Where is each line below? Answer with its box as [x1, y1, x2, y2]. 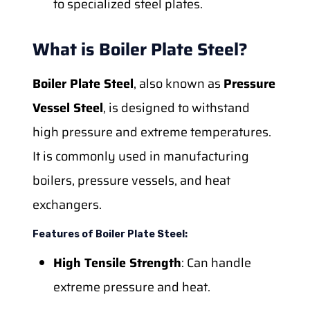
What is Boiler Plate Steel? [32, 35, 248, 63]
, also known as [133, 73, 224, 93]
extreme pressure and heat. [53, 277, 210, 297]
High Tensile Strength [53, 253, 181, 273]
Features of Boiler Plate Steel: [32, 228, 188, 240]
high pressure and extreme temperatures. [32, 122, 271, 142]
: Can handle [181, 253, 251, 273]
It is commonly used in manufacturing [32, 146, 249, 166]
